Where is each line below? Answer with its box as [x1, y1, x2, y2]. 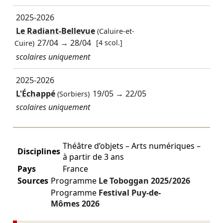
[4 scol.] [96, 37, 123, 47]
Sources [17, 175, 48, 186]
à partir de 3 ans [62, 151, 124, 162]
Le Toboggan [98, 175, 151, 186]
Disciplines [17, 145, 60, 157]
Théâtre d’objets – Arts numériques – [62, 140, 201, 151]
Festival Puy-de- [98, 187, 161, 198]
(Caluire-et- [95, 26, 134, 36]
